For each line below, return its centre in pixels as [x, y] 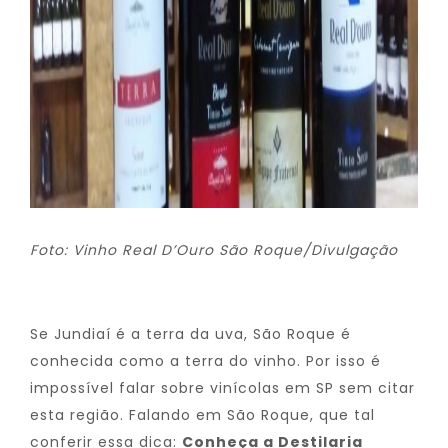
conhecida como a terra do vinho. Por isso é [205, 361]
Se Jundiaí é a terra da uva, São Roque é [190, 334]
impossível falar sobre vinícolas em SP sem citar [222, 388]
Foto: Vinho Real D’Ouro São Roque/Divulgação [214, 250]
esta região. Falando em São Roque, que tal [202, 415]
